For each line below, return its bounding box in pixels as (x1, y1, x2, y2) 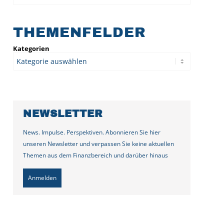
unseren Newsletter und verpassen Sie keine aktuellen (23, 139, 174, 148)
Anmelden (28, 173, 57, 182)
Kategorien (13, 44, 50, 53)
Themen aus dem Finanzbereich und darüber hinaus (23, 151, 168, 160)
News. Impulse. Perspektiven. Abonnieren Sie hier (23, 128, 161, 137)
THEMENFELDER (13, 24, 146, 40)
